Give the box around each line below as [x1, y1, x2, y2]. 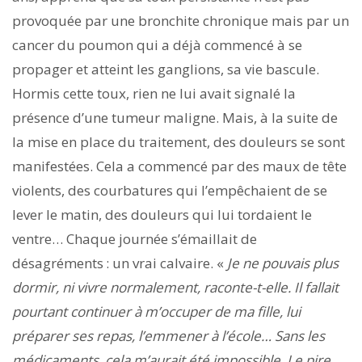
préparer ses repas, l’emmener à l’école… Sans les [12, 326, 325, 345]
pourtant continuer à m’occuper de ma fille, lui [12, 301, 301, 321]
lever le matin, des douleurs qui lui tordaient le [12, 204, 312, 224]
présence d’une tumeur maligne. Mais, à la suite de [12, 107, 338, 127]
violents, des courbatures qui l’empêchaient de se [12, 180, 327, 200]
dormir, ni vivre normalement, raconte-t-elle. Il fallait [12, 277, 339, 297]
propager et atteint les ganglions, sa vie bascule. [12, 59, 319, 78]
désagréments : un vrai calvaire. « [12, 253, 227, 272]
